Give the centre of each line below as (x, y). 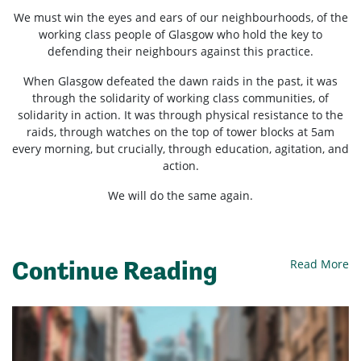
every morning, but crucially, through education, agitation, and (180, 149)
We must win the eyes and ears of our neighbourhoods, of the (180, 18)
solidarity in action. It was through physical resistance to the (180, 115)
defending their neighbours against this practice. (180, 52)
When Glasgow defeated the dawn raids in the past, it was (180, 81)
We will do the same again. (180, 196)
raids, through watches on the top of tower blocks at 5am (180, 132)
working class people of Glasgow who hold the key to (180, 35)
